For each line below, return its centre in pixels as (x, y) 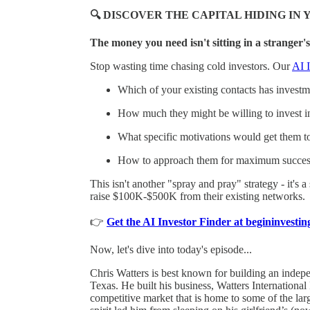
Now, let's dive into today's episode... (171, 249)
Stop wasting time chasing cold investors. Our (191, 66)
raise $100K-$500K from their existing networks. (198, 196)
